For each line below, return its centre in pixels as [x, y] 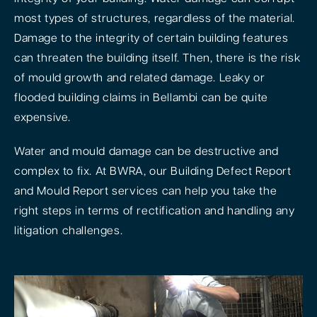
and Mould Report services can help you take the [146, 191]
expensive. [43, 118]
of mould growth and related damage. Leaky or [140, 78]
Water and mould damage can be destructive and [147, 152]
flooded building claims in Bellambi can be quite [141, 98]
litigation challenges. [69, 231]
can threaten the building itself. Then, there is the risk [158, 58]
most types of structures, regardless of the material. [155, 19]
